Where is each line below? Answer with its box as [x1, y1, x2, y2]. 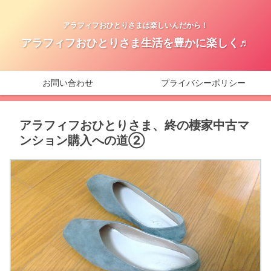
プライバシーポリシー [161, 77, 246, 88]
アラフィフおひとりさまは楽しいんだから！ [63, 21, 208, 30]
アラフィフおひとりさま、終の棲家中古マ [19, 118, 249, 133]
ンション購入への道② [19, 133, 145, 148]
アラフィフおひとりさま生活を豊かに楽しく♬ [21, 36, 250, 50]
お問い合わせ [42, 77, 93, 88]
